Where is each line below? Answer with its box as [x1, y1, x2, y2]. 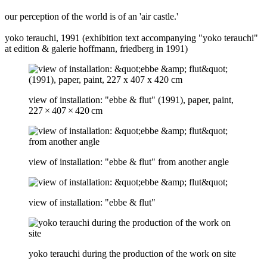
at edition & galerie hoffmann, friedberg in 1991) [5, 43, 188, 54]
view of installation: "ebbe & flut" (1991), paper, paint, [29, 94, 234, 105]
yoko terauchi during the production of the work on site [29, 248, 236, 259]
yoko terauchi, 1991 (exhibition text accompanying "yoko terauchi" [5, 32, 258, 43]
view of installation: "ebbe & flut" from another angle [29, 156, 229, 167]
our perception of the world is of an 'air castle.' [5, 11, 178, 21]
